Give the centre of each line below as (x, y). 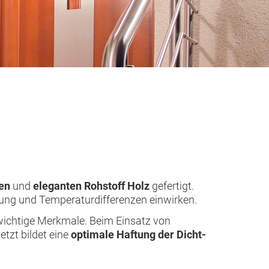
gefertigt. (173, 186)
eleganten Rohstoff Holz (92, 186)
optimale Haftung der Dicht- (138, 234)
